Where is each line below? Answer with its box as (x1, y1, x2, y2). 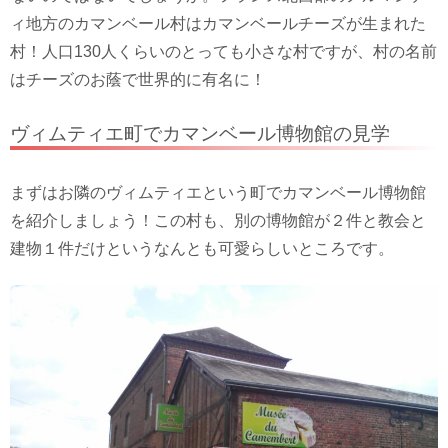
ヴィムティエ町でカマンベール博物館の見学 (10, 122, 390, 144)
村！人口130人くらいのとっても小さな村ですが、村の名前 (10, 43, 437, 61)
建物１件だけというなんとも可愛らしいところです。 (10, 239, 394, 257)
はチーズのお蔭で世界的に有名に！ (10, 71, 266, 89)
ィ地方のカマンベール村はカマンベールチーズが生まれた (10, 15, 426, 33)
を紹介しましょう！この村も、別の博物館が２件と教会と (10, 211, 426, 229)
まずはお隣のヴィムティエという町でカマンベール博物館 (10, 183, 426, 201)
